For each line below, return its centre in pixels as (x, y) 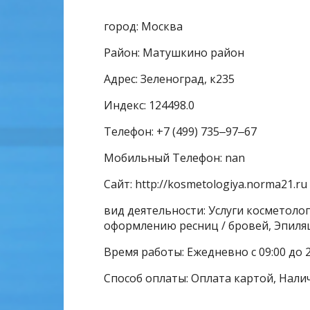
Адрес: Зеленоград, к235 (169, 79)
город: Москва (143, 26)
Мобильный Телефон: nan (174, 158)
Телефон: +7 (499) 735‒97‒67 (180, 131)
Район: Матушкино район (174, 53)
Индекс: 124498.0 (149, 105)
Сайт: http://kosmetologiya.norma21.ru (206, 184)
